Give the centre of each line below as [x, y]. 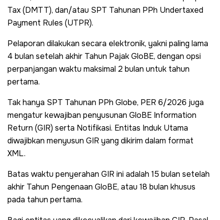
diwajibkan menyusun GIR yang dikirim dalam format [100, 140]
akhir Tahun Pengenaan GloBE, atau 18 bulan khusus [101, 187]
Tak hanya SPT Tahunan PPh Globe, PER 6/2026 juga [106, 102]
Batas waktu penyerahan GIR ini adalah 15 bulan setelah [109, 174]
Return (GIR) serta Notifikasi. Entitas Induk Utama [98, 128]
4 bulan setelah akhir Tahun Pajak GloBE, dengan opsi [104, 56]
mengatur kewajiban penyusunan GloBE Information [102, 115]
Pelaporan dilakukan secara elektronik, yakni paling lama [108, 43]
